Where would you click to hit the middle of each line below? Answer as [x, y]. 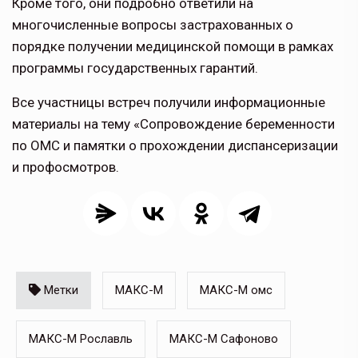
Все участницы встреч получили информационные [169, 103]
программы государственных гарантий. [135, 68]
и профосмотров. [66, 167]
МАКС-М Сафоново [224, 339]
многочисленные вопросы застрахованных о [153, 25]
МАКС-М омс [236, 290]
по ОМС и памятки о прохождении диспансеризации [175, 146]
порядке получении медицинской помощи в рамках [173, 47]
